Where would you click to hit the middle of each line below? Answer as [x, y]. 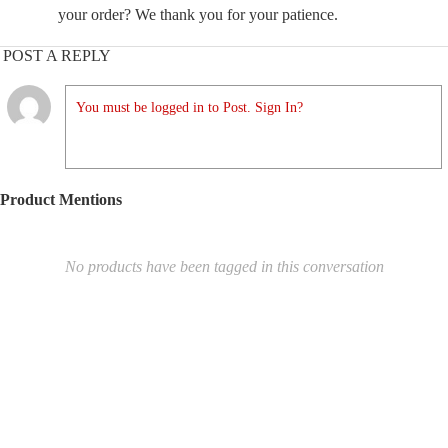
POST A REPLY [57, 55]
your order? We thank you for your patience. [198, 14]
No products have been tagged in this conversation [224, 266]
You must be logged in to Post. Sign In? [189, 107]
